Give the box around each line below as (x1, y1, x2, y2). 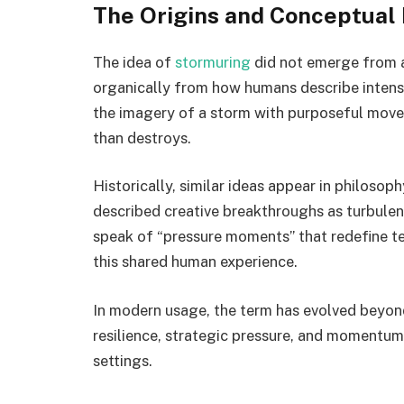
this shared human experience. (93, 252, 298, 271)
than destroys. (93, 128, 191, 147)
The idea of (93, 52, 175, 71)
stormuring (175, 52, 251, 71)
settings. (93, 351, 152, 370)
